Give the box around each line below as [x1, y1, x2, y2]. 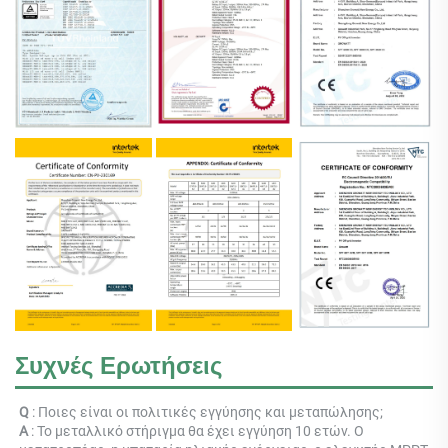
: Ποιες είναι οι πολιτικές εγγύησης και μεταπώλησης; [32, 404, 386, 421]
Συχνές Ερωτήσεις [15, 352, 222, 380]
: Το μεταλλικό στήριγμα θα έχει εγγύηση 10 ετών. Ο [31, 423, 364, 440]
